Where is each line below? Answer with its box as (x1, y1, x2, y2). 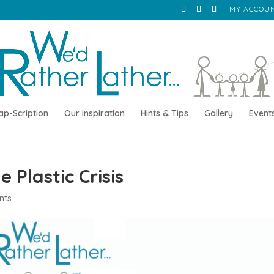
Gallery (204, 107, 233, 119)
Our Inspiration (64, 107, 125, 119)
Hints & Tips (140, 107, 188, 119)
